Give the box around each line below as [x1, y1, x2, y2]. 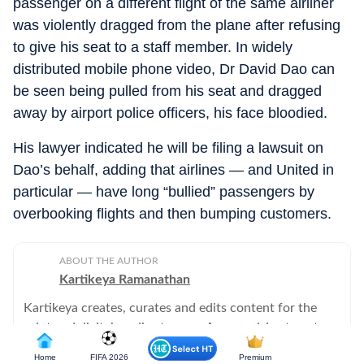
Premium [238, 353, 271, 362]
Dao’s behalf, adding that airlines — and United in [13, 162, 334, 179]
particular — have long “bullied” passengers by [13, 184, 314, 201]
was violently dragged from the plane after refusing [13, 17, 340, 34]
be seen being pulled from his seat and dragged [13, 83, 322, 100]
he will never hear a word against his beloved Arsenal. [24, 340, 328, 354]
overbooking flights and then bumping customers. [13, 206, 331, 223]
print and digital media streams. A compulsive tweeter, [24, 321, 332, 335]
